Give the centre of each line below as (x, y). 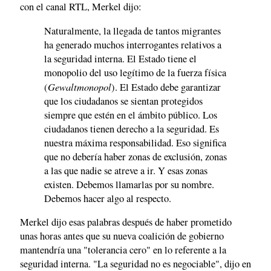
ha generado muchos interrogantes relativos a (133, 44)
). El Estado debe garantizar (166, 87)
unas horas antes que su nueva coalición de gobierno (122, 236)
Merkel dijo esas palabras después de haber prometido (126, 222)
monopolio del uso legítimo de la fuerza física (135, 72)
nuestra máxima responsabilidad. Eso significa (135, 142)
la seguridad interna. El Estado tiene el (120, 58)
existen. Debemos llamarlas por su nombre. (129, 184)
